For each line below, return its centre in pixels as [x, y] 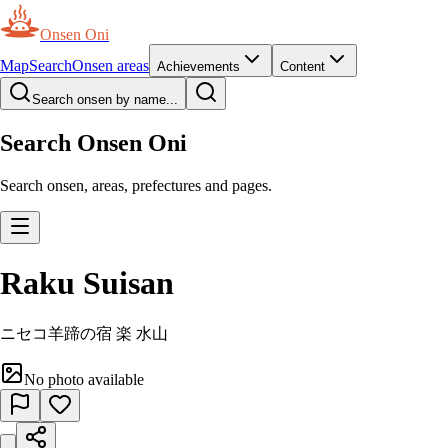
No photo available [84, 379]
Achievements [198, 66]
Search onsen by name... [105, 99]
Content [302, 66]
